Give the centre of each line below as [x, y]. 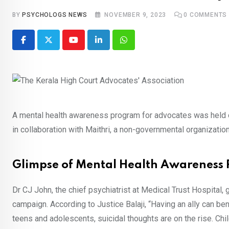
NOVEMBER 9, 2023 [135, 15]
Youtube [87, 46]
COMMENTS [208, 15]
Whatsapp [141, 46]
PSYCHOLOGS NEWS [55, 15]
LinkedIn [113, 46]
